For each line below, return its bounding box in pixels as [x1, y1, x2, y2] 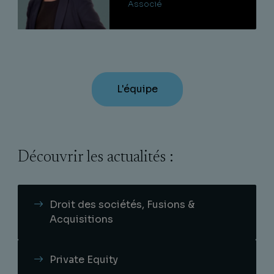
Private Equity [50, 253, 118, 266]
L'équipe [116, 83, 158, 95]
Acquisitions [50, 213, 113, 226]
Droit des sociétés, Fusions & [50, 198, 194, 211]
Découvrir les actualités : [18, 150, 173, 166]
